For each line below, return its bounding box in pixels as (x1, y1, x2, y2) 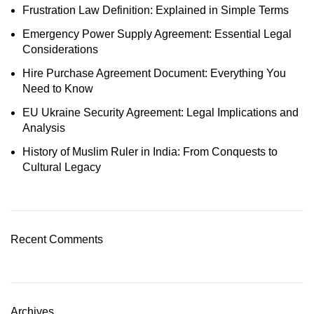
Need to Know (22, 83, 93, 95)
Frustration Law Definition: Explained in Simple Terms (22, 4, 289, 16)
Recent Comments (11, 233, 103, 245)
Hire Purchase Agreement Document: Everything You (22, 67, 286, 79)
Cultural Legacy (22, 161, 101, 173)
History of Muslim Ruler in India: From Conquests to (22, 146, 278, 158)
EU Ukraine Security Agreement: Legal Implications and (22, 107, 299, 118)
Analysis (22, 122, 65, 134)
